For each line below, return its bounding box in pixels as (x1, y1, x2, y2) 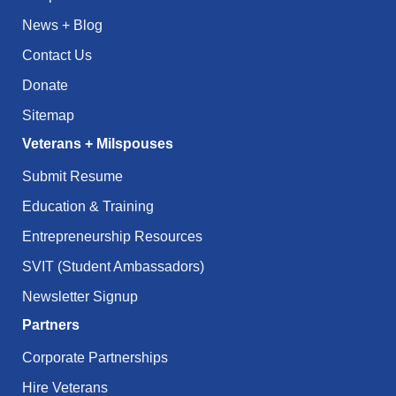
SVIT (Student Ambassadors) (22, 258, 204, 274)
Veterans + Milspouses (22, 135, 173, 151)
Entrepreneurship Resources (22, 228, 202, 244)
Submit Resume (22, 168, 126, 184)
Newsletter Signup (22, 288, 138, 304)
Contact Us (22, 47, 92, 63)
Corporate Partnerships (22, 349, 168, 365)
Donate (22, 77, 68, 93)
